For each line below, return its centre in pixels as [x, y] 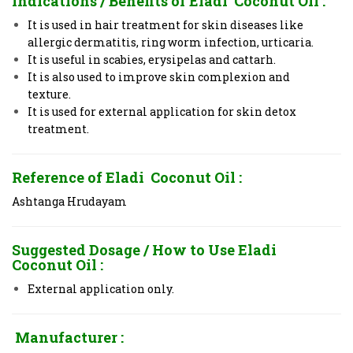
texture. [49, 94]
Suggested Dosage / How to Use [125, 249]
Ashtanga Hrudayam [69, 201]
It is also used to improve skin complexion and [159, 76]
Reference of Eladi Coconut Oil [124, 177]
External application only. [101, 288]
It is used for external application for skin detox [162, 111]
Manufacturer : [69, 337]
